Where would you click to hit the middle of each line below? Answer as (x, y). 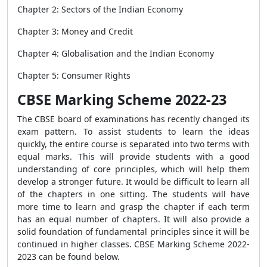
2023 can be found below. (70, 257)
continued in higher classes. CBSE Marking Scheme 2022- (133, 244)
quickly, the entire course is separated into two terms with (133, 144)
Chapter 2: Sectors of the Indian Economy (100, 9)
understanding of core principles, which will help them (133, 169)
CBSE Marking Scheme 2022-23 (122, 100)
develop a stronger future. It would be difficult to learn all (133, 181)
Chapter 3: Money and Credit (75, 31)
